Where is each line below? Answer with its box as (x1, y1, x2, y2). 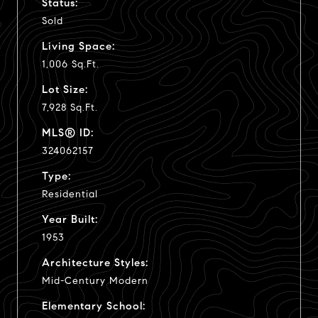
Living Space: (42, 39, 115, 53)
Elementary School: (42, 299, 146, 312)
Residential (42, 187, 98, 200)
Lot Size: (42, 82, 88, 96)
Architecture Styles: (42, 256, 148, 269)
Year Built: (42, 212, 98, 226)
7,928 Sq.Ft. (42, 101, 98, 114)
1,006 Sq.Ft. (42, 57, 99, 70)
